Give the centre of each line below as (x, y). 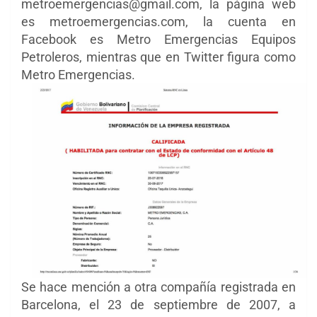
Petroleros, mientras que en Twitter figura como (158, 57)
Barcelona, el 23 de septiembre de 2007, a (158, 304)
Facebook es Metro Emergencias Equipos (158, 40)
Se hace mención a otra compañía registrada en (158, 287)
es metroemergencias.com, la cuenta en (158, 22)
